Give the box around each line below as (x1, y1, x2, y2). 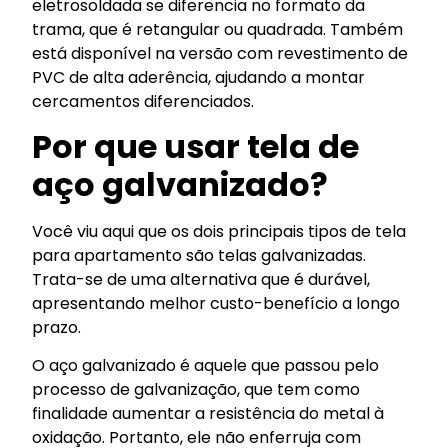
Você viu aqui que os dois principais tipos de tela (32, 220, 407, 244)
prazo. (32, 316, 82, 340)
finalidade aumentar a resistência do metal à (32, 402, 385, 426)
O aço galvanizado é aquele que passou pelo (32, 354, 380, 378)
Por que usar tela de (32, 124, 360, 170)
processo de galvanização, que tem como (32, 378, 361, 402)
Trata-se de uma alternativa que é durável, (32, 268, 371, 292)
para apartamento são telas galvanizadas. (32, 244, 367, 268)
